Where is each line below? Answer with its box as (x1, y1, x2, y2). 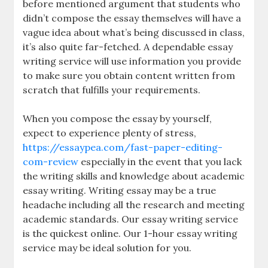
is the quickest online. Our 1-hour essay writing (23, 227, 238, 239)
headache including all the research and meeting (23, 199, 245, 211)
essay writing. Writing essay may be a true (23, 184, 217, 196)
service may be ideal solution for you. (23, 242, 192, 254)
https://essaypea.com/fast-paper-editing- (23, 141, 223, 153)
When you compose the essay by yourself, (23, 112, 212, 124)
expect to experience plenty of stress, (23, 127, 197, 139)
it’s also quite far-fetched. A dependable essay (23, 41, 233, 53)
